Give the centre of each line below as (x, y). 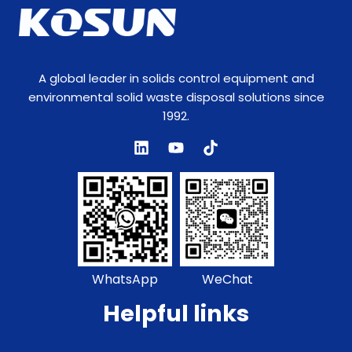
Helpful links (176, 314)
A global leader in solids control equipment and (176, 79)
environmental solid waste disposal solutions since (176, 97)
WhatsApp (125, 280)
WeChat (227, 280)
